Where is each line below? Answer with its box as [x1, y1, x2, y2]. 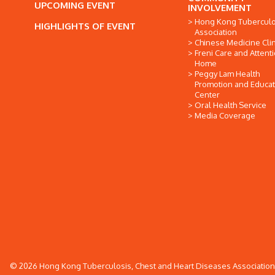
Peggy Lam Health [195, 69, 260, 79]
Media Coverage [195, 110, 255, 120]
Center [195, 90, 220, 99]
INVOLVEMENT [188, 2, 252, 14]
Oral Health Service [195, 100, 266, 110]
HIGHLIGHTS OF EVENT [34, 20, 136, 32]
